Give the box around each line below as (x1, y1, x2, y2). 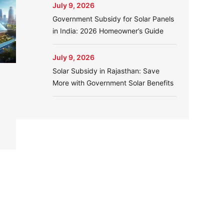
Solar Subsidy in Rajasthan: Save (52, 66, 159, 75)
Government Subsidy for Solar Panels (52, 14, 174, 23)
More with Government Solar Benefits (52, 78, 173, 87)
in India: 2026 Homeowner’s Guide (52, 26, 163, 35)
